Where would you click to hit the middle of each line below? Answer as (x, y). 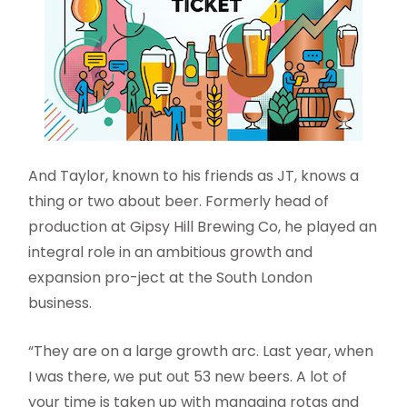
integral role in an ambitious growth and (171, 253)
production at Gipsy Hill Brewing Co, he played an (203, 227)
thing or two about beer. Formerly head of (179, 202)
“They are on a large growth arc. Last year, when (201, 352)
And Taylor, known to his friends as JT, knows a (194, 176)
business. (62, 303)
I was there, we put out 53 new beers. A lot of (188, 377)
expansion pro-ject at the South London (171, 278)
